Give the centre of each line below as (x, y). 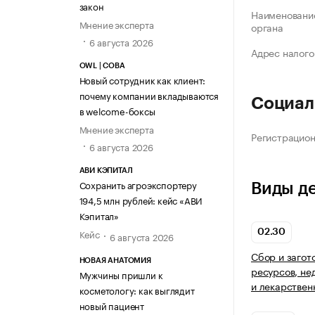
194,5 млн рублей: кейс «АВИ (141, 200)
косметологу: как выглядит (137, 289)
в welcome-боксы (117, 111)
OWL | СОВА (102, 66)
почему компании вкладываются (149, 95)
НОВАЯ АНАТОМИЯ (115, 260)
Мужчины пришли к (121, 274)
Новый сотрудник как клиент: (142, 80)
